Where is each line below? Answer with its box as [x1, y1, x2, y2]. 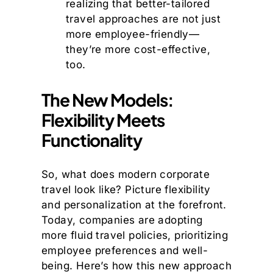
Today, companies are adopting [41, 214, 203, 227]
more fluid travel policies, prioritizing [41, 229, 228, 242]
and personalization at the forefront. [41, 199, 227, 211]
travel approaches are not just [66, 13, 221, 26]
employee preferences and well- [41, 244, 208, 257]
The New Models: [41, 89, 174, 111]
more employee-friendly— [66, 28, 200, 41]
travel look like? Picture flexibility [41, 183, 211, 196]
